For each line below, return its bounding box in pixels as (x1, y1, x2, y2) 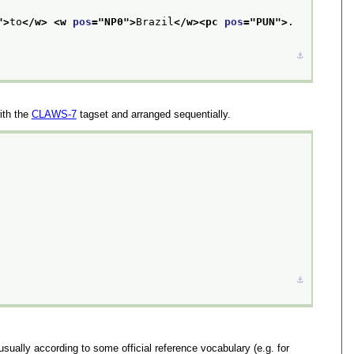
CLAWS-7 (31, 107, 77, 120)
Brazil (135, 16, 174, 28)
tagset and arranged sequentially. (76, 107, 231, 120)
